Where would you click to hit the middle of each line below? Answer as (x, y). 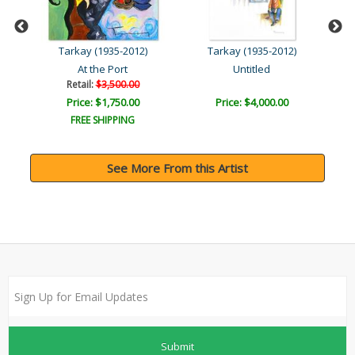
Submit (177, 346)
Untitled (252, 69)
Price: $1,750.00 (103, 103)
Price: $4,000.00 (252, 103)
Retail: (81, 85)
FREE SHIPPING (103, 120)
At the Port (103, 69)
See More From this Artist (177, 168)
